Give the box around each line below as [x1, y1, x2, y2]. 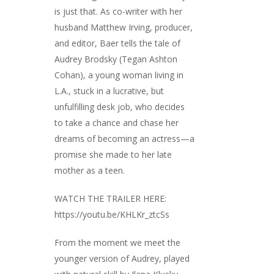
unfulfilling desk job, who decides [54, 101, 185, 113]
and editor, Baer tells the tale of [54, 37, 180, 49]
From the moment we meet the [54, 237, 180, 248]
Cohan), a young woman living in [54, 69, 183, 81]
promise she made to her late [54, 149, 172, 160]
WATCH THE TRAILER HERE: [54, 193, 166, 204]
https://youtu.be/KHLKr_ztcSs [54, 209, 169, 220]
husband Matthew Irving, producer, [54, 21, 193, 33]
